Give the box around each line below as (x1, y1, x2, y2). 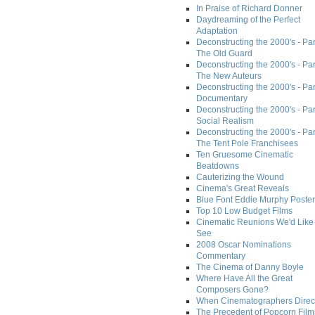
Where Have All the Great (196, 274, 292, 284)
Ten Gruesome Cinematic (196, 150, 293, 160)
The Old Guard (196, 49, 252, 59)
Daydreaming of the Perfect (196, 15, 300, 25)
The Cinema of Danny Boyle (196, 262, 304, 273)
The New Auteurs (196, 71, 262, 82)
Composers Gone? (196, 285, 269, 295)
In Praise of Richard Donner (196, 4, 302, 14)
